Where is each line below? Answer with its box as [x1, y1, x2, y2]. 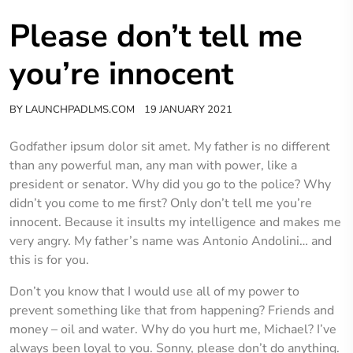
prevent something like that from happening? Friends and [9, 302, 334, 319]
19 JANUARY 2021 [144, 102, 232, 117]
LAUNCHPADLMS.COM [25, 102, 135, 117]
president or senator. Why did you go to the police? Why [9, 176, 331, 193]
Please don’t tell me [9, 15, 303, 58]
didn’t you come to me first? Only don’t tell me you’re [9, 195, 312, 212]
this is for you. [9, 251, 89, 269]
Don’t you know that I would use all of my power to [9, 283, 299, 300]
